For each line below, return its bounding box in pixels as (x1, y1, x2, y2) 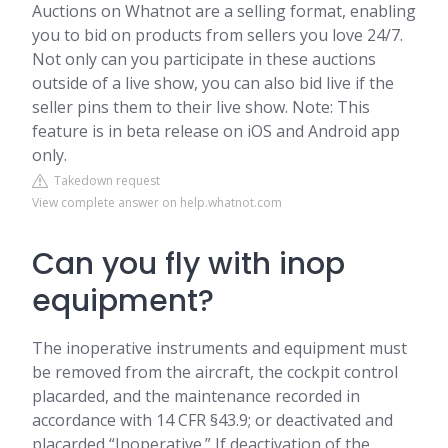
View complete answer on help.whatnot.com (32, 194, 282, 211)
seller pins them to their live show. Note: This (32, 96, 370, 118)
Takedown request (48, 172, 160, 189)
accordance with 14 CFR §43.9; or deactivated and (32, 409, 393, 431)
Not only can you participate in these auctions (32, 48, 376, 70)
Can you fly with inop (32, 243, 345, 285)
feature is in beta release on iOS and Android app (32, 120, 400, 142)
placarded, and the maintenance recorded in (32, 385, 360, 407)
